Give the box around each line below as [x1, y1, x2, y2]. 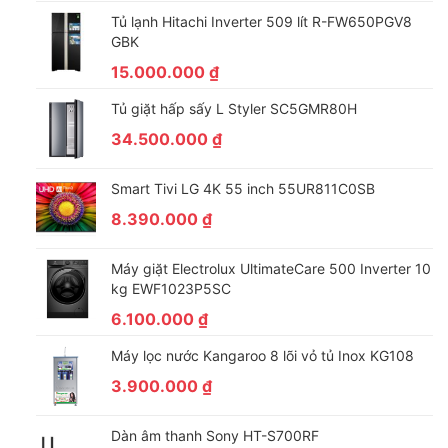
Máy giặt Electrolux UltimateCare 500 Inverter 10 [110, 260, 431, 278]
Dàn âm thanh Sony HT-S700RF [110, 427, 319, 445]
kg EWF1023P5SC [110, 280, 231, 298]
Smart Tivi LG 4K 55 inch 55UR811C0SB [110, 180, 375, 198]
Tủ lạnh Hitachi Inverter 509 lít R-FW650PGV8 [110, 13, 412, 31]
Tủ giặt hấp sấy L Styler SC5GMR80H [110, 100, 357, 118]
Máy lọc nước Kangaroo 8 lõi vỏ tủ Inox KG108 [110, 347, 414, 365]
